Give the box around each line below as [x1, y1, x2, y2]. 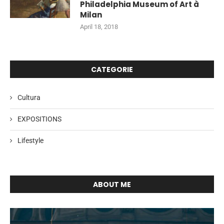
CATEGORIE [91, 64, 133, 74]
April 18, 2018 [80, 23, 118, 30]
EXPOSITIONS [17, 115, 61, 123]
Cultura [17, 93, 40, 101]
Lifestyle [17, 136, 43, 144]
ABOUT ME [93, 179, 131, 189]
